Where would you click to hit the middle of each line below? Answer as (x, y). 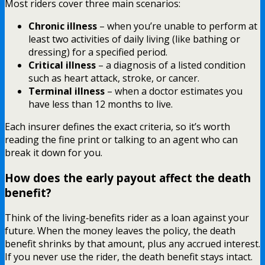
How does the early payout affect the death (128, 178)
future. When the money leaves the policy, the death (120, 230)
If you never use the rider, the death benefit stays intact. (129, 256)
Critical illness (62, 65)
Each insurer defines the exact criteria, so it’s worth (117, 127)
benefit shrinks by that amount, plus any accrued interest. (132, 243)
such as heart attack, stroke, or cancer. (114, 78)
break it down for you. (54, 153)
